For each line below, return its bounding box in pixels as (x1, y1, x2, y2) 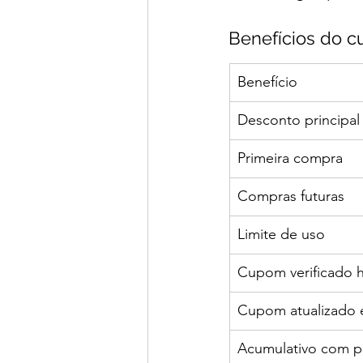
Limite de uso (237, 225, 325, 244)
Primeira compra (237, 149, 343, 168)
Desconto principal (237, 111, 360, 130)
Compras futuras (237, 187, 344, 206)
